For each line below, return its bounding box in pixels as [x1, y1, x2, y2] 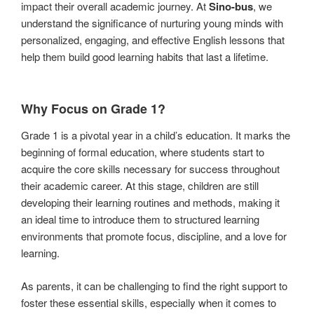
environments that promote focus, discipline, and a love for [21, 228, 287, 244]
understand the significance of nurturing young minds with [21, 15, 283, 31]
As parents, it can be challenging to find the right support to [21, 278, 287, 293]
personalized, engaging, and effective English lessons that [21, 32, 285, 48]
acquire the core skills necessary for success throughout [21, 161, 280, 177]
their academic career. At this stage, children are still [21, 178, 259, 193]
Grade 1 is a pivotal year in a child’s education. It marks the [21, 128, 290, 143]
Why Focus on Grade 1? [21, 99, 165, 118]
